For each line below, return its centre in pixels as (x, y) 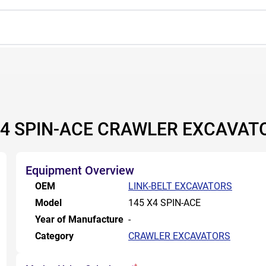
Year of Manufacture (79, 219)
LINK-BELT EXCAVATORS (180, 186)
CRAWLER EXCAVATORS (179, 236)
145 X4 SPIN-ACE (164, 203)
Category (54, 236)
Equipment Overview (80, 170)
